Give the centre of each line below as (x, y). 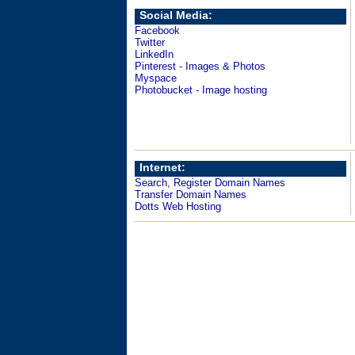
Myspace (156, 78)
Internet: (162, 167)
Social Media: (176, 15)
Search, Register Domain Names (210, 183)
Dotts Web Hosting (178, 206)
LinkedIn (154, 54)
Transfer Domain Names (191, 195)
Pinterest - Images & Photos (200, 66)
